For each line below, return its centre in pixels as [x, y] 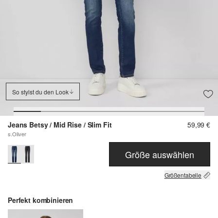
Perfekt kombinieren [41, 200]
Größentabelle [183, 175]
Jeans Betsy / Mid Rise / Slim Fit [60, 125]
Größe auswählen [160, 154]
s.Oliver [17, 134]
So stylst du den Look [40, 91]
